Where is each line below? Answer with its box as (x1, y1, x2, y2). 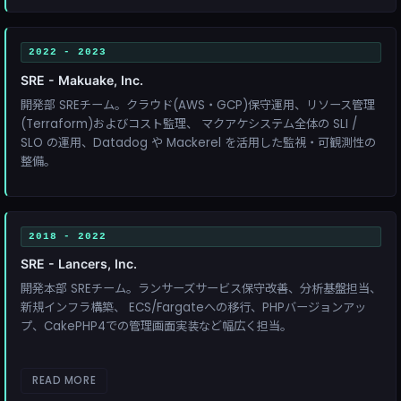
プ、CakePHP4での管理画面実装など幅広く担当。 (21, 318, 292, 336)
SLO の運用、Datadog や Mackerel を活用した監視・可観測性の (21, 133, 376, 151)
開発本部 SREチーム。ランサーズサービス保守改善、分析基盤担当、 (21, 280, 381, 298)
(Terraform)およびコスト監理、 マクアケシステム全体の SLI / (21, 115, 357, 132)
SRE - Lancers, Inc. (21, 256, 137, 272)
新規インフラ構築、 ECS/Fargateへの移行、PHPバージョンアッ (21, 299, 366, 317)
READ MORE (32, 373, 97, 388)
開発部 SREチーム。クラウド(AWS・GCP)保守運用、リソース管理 (21, 96, 375, 114)
